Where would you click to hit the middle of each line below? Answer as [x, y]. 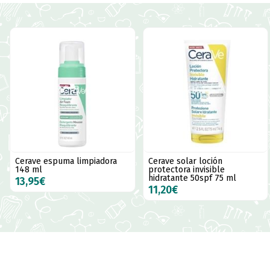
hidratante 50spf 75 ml [192, 178]
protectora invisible [186, 170]
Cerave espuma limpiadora [66, 162]
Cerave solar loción [185, 162]
